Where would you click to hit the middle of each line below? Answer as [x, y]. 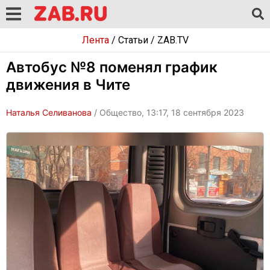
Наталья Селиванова [49, 112]
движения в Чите [68, 85]
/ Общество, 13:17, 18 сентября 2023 [168, 112]
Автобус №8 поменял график [112, 67]
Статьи [133, 40]
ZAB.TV [173, 40]
